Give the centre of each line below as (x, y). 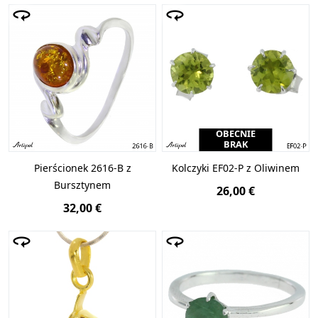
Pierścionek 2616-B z (82, 168)
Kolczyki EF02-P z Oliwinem (236, 168)
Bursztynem (82, 185)
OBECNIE (236, 134)
